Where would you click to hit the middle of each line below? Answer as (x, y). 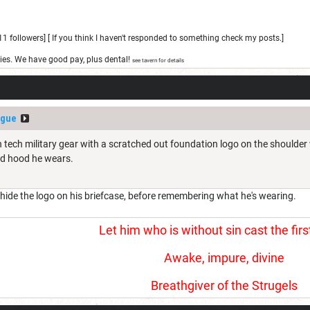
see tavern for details (158, 60)
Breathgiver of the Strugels (224, 285)
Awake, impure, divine (224, 257)
